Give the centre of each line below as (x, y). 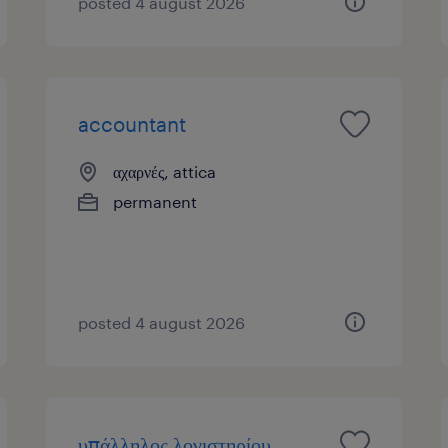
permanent (155, 201)
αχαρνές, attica (165, 171)
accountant (132, 123)
